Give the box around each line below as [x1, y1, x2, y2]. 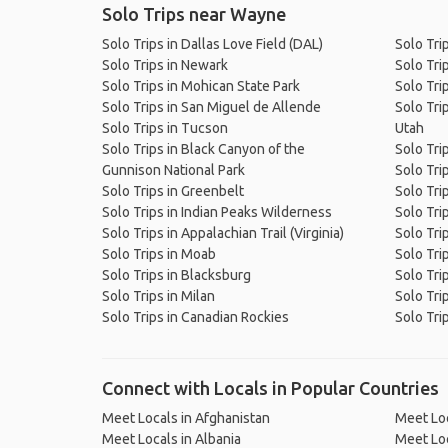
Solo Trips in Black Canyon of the [102, 141, 305, 157]
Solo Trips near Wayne [102, 4, 286, 24]
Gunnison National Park [102, 162, 245, 178]
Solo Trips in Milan [102, 288, 215, 304]
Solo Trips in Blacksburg [102, 267, 251, 283]
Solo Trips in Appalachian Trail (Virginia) [102, 225, 344, 241]
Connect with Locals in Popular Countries [102, 378, 439, 398]
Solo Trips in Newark [102, 57, 228, 73]
